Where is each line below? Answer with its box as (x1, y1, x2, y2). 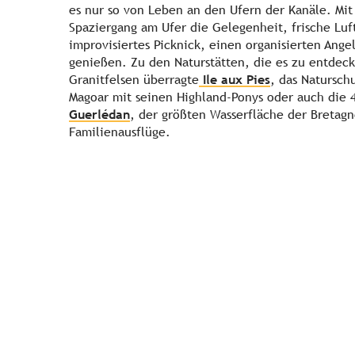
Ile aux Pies (199, 72, 270, 88)
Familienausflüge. (69, 124, 170, 140)
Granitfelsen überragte (69, 72, 199, 88)
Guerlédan (69, 107, 130, 123)
